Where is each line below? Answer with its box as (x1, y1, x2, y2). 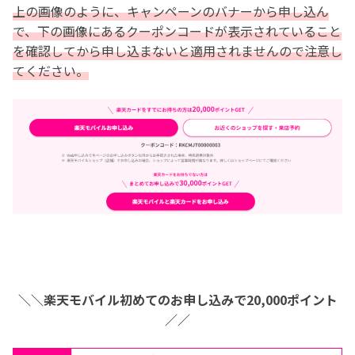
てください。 (13, 61, 89, 81)
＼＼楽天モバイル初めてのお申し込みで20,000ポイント (17, 290, 338, 310)
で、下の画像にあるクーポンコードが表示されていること (13, 21, 342, 41)
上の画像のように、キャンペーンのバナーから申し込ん (13, 2, 329, 21)
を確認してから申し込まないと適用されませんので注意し (13, 41, 342, 61)
